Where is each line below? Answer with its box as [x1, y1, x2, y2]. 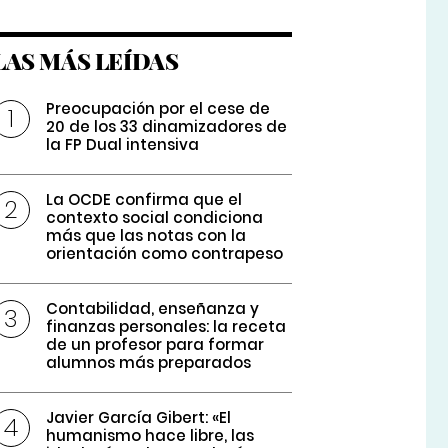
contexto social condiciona [46, 207, 264, 229]
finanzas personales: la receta [46, 316, 287, 338]
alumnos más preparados [46, 352, 252, 374]
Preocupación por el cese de [46, 98, 271, 120]
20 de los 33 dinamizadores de [46, 116, 288, 138]
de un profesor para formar [46, 334, 265, 356]
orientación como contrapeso [46, 243, 284, 265]
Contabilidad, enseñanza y [46, 298, 260, 320]
